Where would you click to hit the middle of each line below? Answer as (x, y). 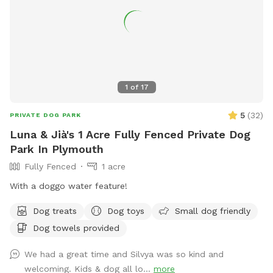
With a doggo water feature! (69, 186)
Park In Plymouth (57, 149)
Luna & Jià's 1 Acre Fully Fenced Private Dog (130, 134)
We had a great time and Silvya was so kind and (124, 254)
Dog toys (126, 211)
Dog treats (55, 211)
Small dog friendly (213, 211)
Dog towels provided (76, 228)
